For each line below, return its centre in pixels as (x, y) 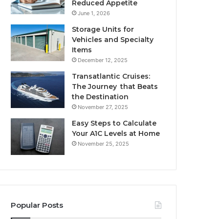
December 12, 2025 (103, 60)
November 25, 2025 (104, 144)
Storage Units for (103, 29)
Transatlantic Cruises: (111, 76)
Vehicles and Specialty (113, 40)
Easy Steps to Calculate (114, 123)
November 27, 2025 (103, 107)
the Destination (100, 97)
